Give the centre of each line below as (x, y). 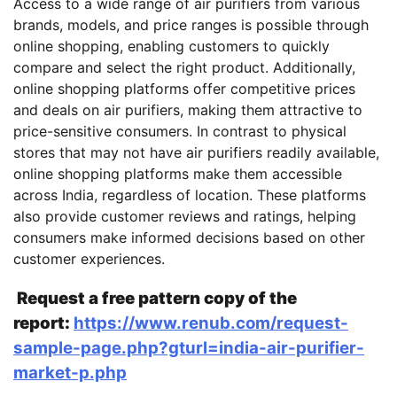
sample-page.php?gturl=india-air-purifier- (189, 347)
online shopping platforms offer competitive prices (184, 89)
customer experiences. (89, 259)
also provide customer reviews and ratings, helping (185, 217)
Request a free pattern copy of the (155, 298)
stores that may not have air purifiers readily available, (196, 153)
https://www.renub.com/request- (211, 323)
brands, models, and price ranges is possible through (191, 25)
